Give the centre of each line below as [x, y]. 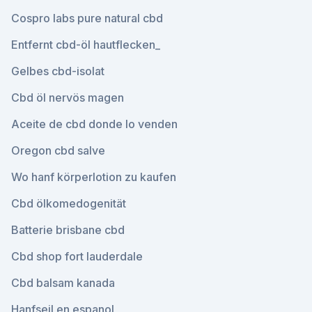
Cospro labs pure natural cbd [87, 18]
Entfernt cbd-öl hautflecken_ [86, 45]
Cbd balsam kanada [63, 283]
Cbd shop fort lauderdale [77, 256]
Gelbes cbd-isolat [58, 71]
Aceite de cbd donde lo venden [94, 124]
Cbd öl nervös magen [68, 97]
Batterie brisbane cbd [68, 230]
